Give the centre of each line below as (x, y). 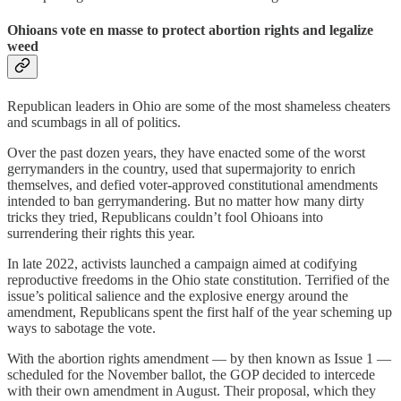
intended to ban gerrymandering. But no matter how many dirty (186, 200)
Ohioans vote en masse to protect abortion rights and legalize (190, 30)
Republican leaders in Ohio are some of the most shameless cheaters (199, 106)
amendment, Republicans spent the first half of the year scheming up (200, 311)
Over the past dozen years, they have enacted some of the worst (186, 152)
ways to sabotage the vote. (81, 328)
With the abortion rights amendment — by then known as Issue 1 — (199, 358)
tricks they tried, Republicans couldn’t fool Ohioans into (165, 217)
